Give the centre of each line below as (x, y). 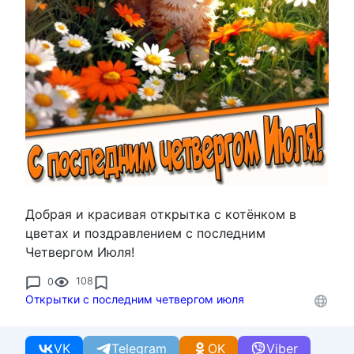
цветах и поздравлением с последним (145, 233)
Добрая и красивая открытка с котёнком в (161, 215)
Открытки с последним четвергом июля (135, 299)
